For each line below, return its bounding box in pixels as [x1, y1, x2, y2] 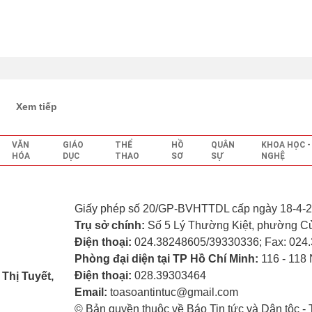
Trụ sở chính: [75, 219, 148, 231]
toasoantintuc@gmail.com [110, 286, 238, 298]
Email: [75, 286, 110, 298]
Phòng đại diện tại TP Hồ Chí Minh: [75, 253, 261, 265]
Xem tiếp [15, 101, 57, 112]
